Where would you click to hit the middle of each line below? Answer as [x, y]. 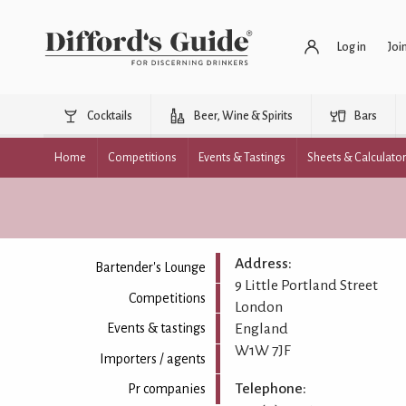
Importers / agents [152, 358]
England [261, 329]
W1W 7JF [262, 351]
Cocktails [110, 116]
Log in [352, 47]
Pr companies [166, 389]
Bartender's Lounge [150, 268]
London [258, 307]
